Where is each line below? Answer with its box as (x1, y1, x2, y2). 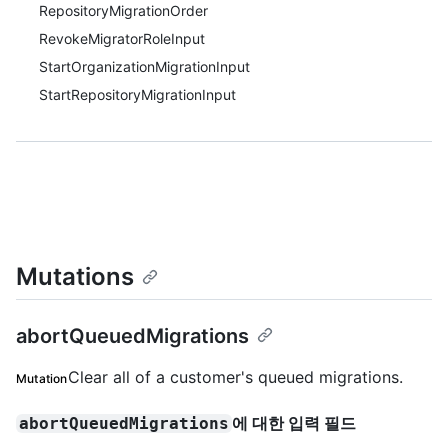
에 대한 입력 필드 (232, 413, 357, 434)
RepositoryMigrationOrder (39, 2, 208, 19)
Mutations (16, 262, 134, 291)
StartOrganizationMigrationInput (39, 58, 250, 75)
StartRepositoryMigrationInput (39, 86, 236, 103)
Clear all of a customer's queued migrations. (67, 367, 403, 388)
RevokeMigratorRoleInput (39, 30, 205, 47)
